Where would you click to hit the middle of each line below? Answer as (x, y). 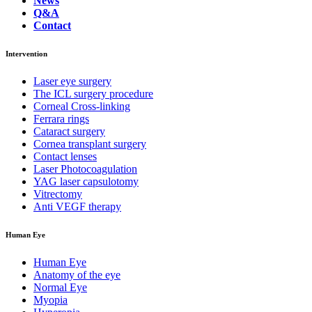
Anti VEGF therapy (77, 207)
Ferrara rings (61, 119)
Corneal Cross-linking (82, 107)
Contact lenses (65, 157)
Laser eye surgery (72, 81)
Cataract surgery (69, 132)
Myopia (50, 300)
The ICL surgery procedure (93, 94)
